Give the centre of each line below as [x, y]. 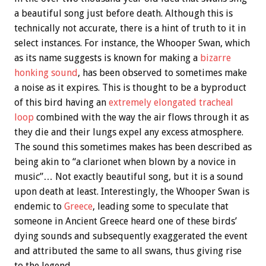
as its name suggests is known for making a [107, 58]
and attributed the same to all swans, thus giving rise [128, 251]
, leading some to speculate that [161, 207]
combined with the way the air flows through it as [141, 118]
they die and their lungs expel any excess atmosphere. [129, 132]
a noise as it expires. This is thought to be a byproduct [130, 88]
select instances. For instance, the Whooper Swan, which [132, 43]
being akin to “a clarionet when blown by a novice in [125, 162]
